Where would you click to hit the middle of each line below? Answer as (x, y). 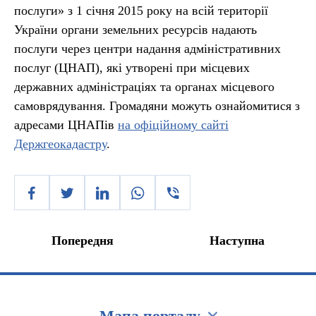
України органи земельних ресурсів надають (135, 30)
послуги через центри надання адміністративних (147, 49)
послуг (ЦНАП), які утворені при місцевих (132, 68)
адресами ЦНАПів (66, 125)
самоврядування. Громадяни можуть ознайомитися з (157, 106)
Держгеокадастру (60, 144)
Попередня (83, 241)
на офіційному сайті (173, 125)
